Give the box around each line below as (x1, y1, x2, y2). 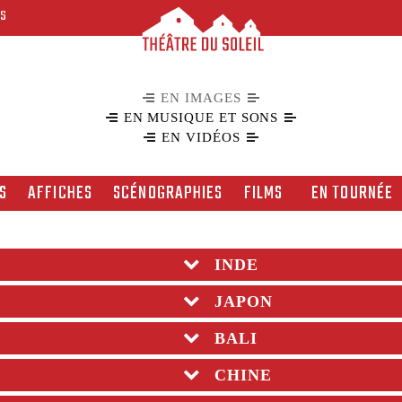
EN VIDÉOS (162, 129, 240, 144)
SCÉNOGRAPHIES (113, 179, 223, 209)
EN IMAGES (161, 90, 241, 105)
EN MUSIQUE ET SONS (123, 109, 279, 125)
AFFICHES (28, 179, 93, 209)
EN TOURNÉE (311, 179, 394, 209)
